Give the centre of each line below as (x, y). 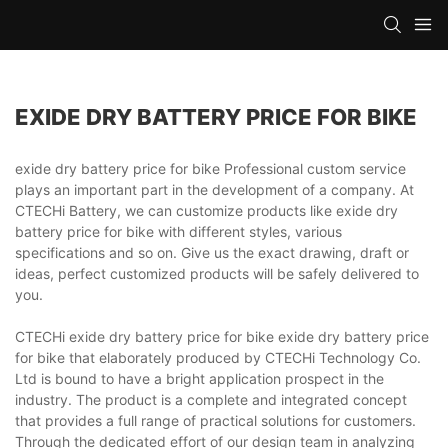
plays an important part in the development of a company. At (214, 189)
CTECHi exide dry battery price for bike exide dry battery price (222, 336)
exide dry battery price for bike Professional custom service (210, 168)
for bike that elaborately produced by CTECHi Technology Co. (218, 357)
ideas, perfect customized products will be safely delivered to (217, 273)
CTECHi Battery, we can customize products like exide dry (206, 210)
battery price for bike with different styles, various (178, 231)
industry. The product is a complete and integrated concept (211, 399)
